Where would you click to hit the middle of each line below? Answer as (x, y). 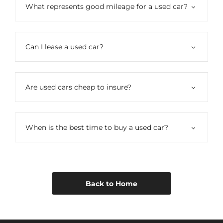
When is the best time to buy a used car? (97, 127)
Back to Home (111, 184)
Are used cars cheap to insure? (78, 87)
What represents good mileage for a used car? (107, 6)
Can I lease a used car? (64, 47)
